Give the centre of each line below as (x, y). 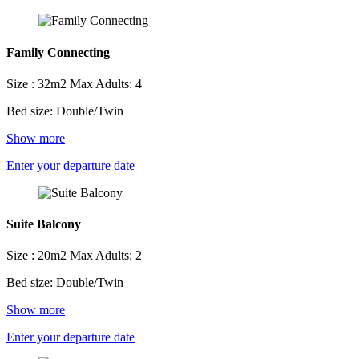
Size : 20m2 (38, 256)
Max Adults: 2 (106, 256)
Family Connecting (58, 52)
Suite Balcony (44, 224)
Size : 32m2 (38, 83)
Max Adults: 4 (106, 83)
